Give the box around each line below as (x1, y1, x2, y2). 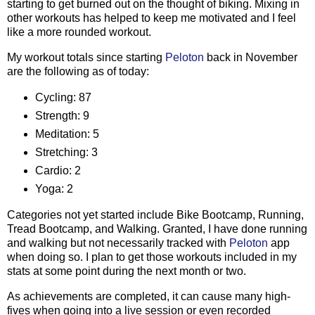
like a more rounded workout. (7, 26, 151, 39)
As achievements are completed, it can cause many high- (7, 290, 290, 302)
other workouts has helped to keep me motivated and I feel (7, 12, 296, 25)
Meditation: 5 (34, 128, 99, 141)
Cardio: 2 (34, 164, 81, 176)
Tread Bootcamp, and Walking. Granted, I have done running (7, 222, 307, 235)
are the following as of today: (7, 65, 149, 78)
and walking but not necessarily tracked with (7, 236, 229, 249)
